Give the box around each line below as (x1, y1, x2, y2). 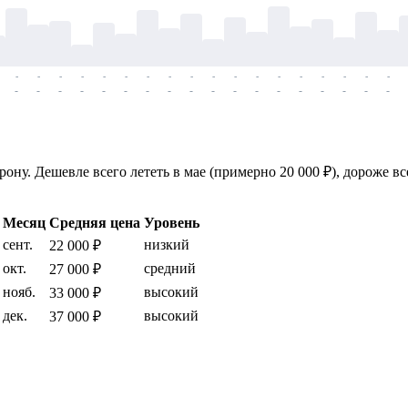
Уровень (144, 215, 199, 231)
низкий (144, 237, 189, 253)
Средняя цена (49, 215, 140, 231)
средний (144, 260, 196, 277)
